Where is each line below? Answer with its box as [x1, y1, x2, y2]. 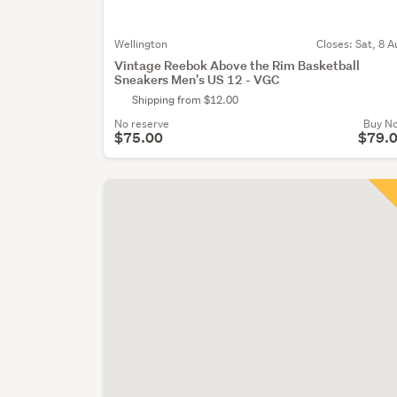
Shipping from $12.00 [132, 92, 239, 108]
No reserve [114, 116, 170, 132]
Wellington [114, 36, 168, 52]
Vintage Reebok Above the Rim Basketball [114, 57, 361, 74]
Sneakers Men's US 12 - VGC [114, 71, 280, 89]
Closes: [316, 36, 355, 52]
